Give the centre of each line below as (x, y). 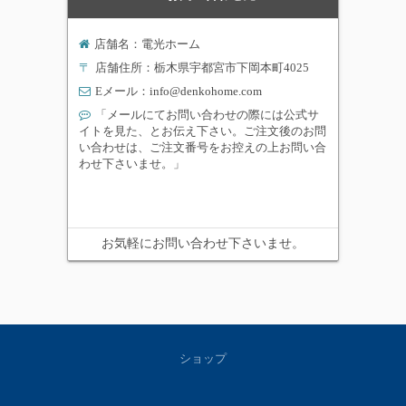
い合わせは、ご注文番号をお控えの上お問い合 (202, 147)
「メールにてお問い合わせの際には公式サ (207, 114)
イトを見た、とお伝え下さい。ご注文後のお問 (202, 130)
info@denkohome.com (205, 91)
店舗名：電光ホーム (147, 43)
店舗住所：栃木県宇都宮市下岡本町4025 (202, 67)
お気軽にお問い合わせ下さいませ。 (203, 243)
